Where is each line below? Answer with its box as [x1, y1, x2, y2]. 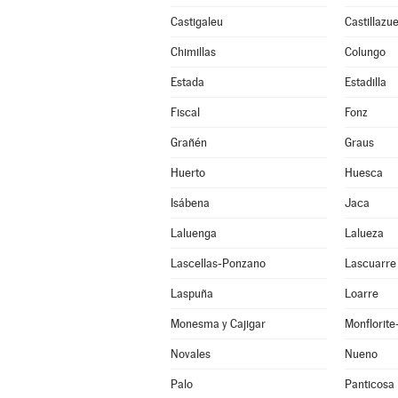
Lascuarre [344, 257, 396, 270]
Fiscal [170, 106, 200, 119]
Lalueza [344, 227, 384, 240]
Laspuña [170, 287, 213, 300]
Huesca [344, 166, 383, 179]
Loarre [344, 287, 378, 300]
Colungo [344, 45, 386, 59]
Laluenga [170, 227, 217, 240]
